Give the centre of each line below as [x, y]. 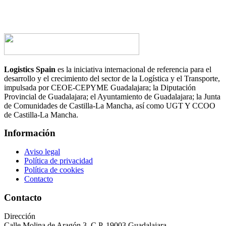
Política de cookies [54, 170]
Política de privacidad [59, 161]
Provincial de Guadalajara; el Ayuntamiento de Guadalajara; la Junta [112, 96]
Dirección [20, 216]
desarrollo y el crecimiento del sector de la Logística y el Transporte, [112, 78]
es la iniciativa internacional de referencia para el [133, 69]
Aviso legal [42, 152]
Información [30, 133]
